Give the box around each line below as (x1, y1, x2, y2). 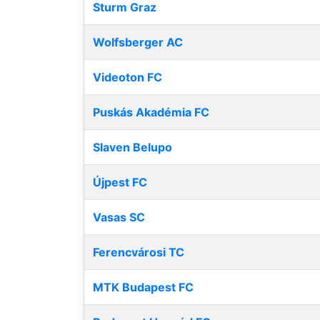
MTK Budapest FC (93, 280, 194, 295)
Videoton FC (93, 70, 162, 85)
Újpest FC (93, 175, 147, 190)
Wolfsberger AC (93, 35, 183, 50)
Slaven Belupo (93, 140, 172, 155)
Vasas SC (93, 210, 145, 225)
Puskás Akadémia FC (93, 105, 209, 120)
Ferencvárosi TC (93, 245, 184, 260)
